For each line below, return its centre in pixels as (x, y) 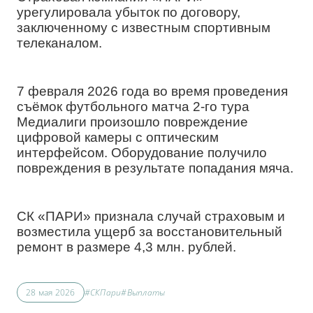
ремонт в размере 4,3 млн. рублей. (126, 247)
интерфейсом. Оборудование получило (142, 153)
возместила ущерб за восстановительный (150, 232)
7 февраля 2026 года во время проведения (152, 92)
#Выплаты (143, 293)
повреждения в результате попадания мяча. (155, 168)
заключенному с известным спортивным (144, 28)
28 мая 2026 (51, 293)
